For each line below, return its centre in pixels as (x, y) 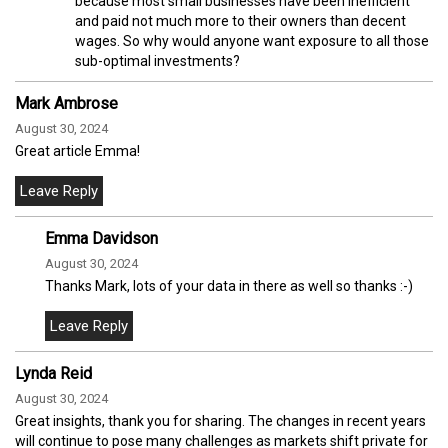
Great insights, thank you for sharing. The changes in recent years (220, 420)
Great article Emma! (77, 150)
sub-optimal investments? (157, 60)
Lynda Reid (53, 373)
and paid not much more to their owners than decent (240, 20)
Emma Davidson (101, 238)
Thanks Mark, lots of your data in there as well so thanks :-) (229, 285)
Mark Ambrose (66, 103)
